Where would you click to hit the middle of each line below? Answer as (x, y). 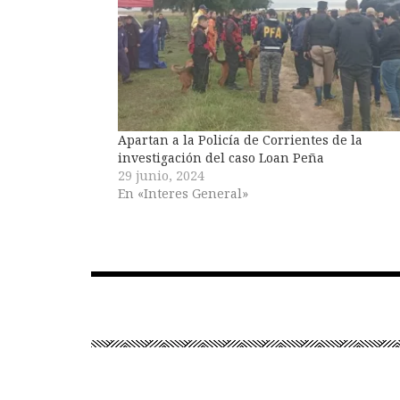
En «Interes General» (183, 193)
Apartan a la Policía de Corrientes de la (240, 139)
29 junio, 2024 (161, 175)
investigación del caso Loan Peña (221, 157)
